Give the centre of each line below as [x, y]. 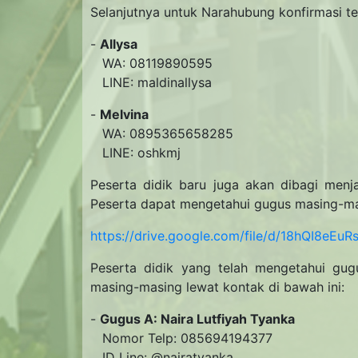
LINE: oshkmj [135, 153]
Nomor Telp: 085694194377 [181, 338]
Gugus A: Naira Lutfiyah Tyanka [197, 319]
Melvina [124, 115]
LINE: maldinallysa [151, 83]
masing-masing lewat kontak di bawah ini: [217, 287]
